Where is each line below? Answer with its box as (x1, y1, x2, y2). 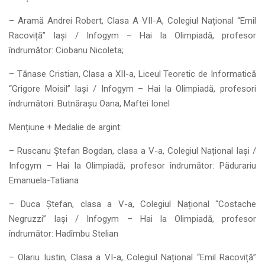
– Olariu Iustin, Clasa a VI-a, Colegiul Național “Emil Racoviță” (9, 252, 256, 263)
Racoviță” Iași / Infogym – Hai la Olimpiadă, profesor (9, 30, 256, 41)
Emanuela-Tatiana (9, 175, 79, 186)
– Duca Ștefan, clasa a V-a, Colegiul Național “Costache (9, 199, 256, 209)
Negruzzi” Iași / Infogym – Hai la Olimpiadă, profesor (9, 214, 256, 224)
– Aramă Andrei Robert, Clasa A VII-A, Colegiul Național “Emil (9, 15, 256, 26)
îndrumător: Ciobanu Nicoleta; (9, 45, 124, 56)
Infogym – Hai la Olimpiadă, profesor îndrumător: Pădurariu (9, 160, 256, 171)
